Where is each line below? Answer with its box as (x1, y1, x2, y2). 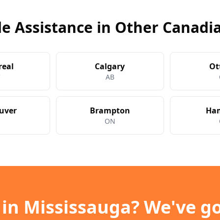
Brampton (89, 105, 130, 116)
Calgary (95, 61, 125, 72)
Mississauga (24, 195, 131, 219)
